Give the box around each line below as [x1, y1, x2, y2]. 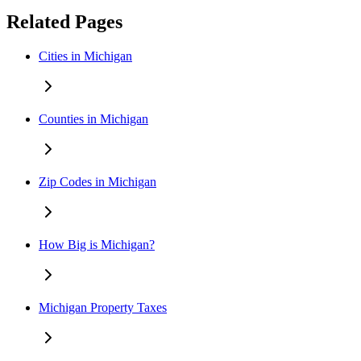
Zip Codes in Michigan [39, 174, 156, 189]
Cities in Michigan [39, 48, 132, 63]
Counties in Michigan [39, 111, 148, 126]
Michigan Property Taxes [39, 300, 167, 314]
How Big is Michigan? [39, 237, 155, 251]
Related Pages [6, 11, 122, 33]
